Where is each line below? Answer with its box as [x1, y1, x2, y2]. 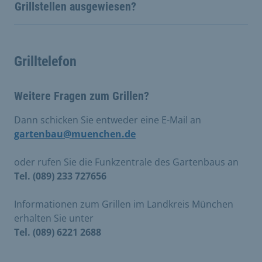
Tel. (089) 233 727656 [14, 169, 106, 182]
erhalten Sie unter [14, 211, 94, 225]
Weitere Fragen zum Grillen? [14, 88, 149, 103]
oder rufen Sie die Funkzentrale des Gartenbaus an [14, 155, 239, 168]
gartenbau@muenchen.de [14, 127, 136, 140]
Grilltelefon [14, 53, 77, 70]
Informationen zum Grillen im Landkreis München [14, 197, 233, 211]
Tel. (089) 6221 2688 [14, 225, 101, 239]
